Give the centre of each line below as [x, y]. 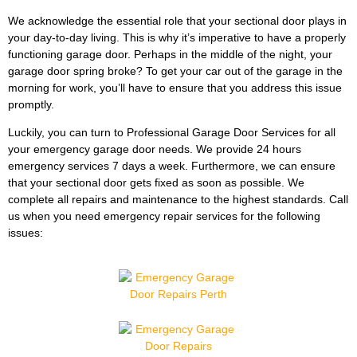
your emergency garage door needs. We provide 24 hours [155, 149]
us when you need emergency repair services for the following [164, 216]
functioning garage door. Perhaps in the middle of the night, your [170, 54]
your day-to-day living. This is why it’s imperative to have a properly [177, 37]
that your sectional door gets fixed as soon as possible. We [156, 183]
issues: [25, 233]
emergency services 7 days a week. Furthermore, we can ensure [172, 166]
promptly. [31, 104]
